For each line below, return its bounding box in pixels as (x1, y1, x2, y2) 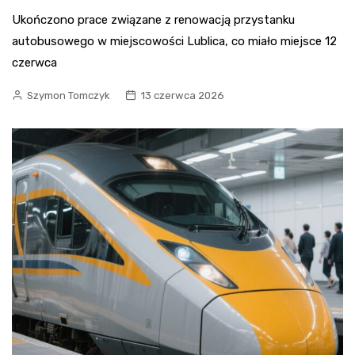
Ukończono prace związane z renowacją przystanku (12, 12, 295, 27)
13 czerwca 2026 (140, 89, 224, 101)
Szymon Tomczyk (27, 89, 110, 101)
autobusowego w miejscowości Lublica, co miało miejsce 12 (12, 33, 337, 48)
